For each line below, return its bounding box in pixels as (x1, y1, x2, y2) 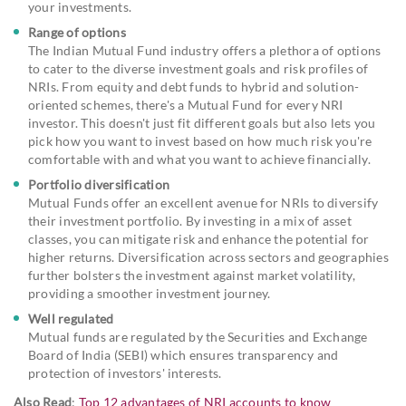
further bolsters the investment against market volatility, (28, 266, 355, 283)
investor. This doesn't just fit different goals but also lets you (28, 114, 376, 130)
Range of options (28, 24, 126, 40)
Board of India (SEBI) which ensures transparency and (28, 346, 339, 362)
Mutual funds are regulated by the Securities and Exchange (28, 328, 368, 344)
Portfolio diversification (28, 176, 169, 192)
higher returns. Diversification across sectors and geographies (28, 248, 389, 265)
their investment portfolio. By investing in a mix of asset (28, 212, 352, 228)
